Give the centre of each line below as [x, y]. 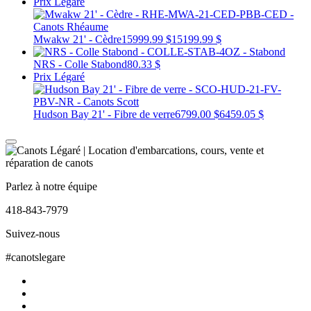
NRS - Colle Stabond [80, 64]
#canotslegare [35, 257]
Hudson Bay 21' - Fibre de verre [104, 114]
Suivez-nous [33, 233]
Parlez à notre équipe [51, 186]
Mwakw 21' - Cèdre [77, 39]
